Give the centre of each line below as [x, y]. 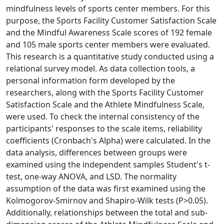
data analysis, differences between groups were [96, 152]
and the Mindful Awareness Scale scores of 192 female [109, 32]
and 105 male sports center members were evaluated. [108, 44]
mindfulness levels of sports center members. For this [108, 8]
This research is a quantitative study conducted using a [110, 56]
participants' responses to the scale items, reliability [104, 128]
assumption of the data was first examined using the [106, 188]
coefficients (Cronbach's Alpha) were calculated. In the [108, 140]
